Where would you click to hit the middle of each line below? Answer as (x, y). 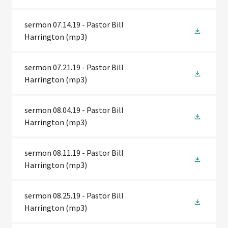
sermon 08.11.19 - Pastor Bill (74, 153)
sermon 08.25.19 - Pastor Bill (74, 195)
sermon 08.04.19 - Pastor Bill (74, 110)
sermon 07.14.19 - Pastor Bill (74, 24)
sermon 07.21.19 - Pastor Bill (74, 67)
